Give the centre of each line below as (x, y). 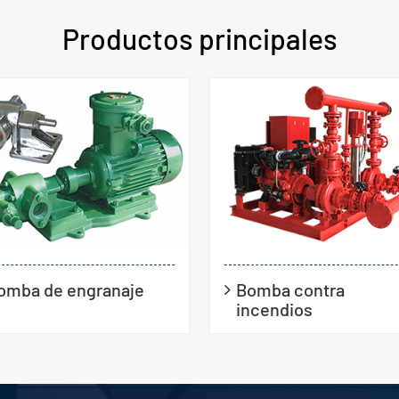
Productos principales (199, 39)
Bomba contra (290, 289)
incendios (274, 309)
